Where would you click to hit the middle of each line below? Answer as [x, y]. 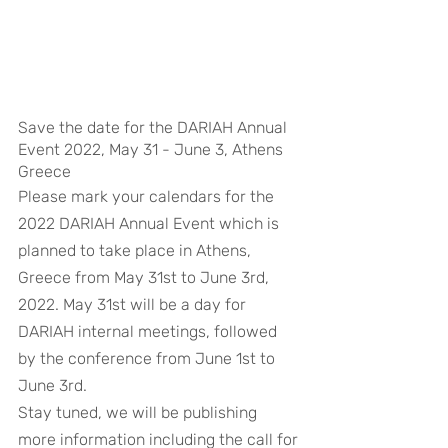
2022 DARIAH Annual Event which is [150, 223]
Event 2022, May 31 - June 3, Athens [152, 149]
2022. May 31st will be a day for [134, 304]
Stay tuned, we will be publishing [139, 412]
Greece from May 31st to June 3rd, [145, 277]
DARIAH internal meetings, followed [149, 331]
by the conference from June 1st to [148, 358]
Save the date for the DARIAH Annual [154, 127]
